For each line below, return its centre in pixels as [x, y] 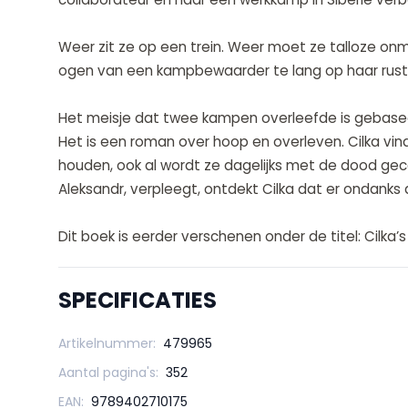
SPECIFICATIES [138, 301]
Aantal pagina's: [108, 373]
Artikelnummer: [107, 344]
